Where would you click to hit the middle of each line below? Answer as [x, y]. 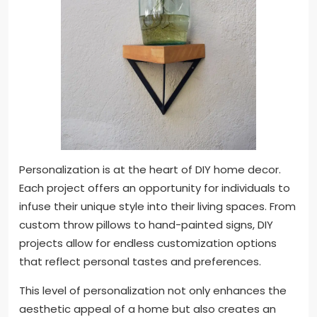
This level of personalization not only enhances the [153, 291]
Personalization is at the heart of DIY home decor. [150, 170]
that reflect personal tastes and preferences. [140, 262]
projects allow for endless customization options [148, 243]
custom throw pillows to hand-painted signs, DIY [146, 225]
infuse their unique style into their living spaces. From [157, 207]
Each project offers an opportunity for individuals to [155, 188]
